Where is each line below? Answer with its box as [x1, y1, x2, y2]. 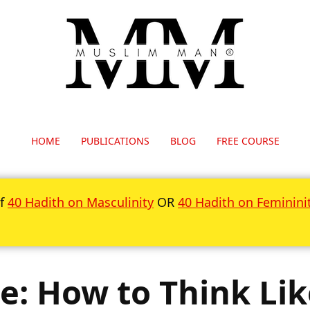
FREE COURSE [216, 134, 280, 147]
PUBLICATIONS [80, 134, 149, 147]
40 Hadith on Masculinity [8, 194, 154, 210]
